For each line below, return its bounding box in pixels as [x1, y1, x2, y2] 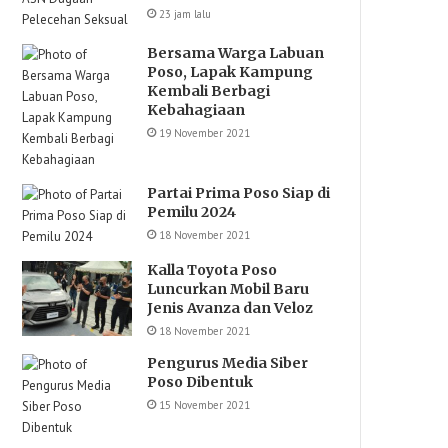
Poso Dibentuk [147, 373, 254, 391]
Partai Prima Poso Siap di [147, 184, 331, 202]
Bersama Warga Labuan [147, 44, 325, 62]
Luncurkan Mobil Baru [147, 280, 310, 298]
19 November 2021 [159, 126, 251, 140]
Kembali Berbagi [147, 82, 271, 100]
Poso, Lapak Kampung [147, 63, 314, 81]
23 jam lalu [159, 7, 212, 21]
